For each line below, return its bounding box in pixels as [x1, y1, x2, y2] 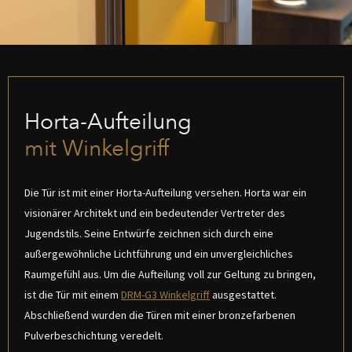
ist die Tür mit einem [24, 288, 121, 302]
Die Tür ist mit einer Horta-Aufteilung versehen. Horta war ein [24, 185, 306, 200]
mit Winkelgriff [24, 134, 169, 164]
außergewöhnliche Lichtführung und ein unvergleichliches [24, 247, 293, 262]
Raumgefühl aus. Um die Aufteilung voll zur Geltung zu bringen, [24, 267, 316, 282]
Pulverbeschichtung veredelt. [24, 328, 163, 343]
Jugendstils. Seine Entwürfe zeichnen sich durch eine [24, 226, 273, 241]
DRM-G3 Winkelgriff [121, 288, 210, 302]
